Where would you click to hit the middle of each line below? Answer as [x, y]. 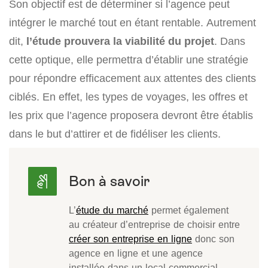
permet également [188, 210]
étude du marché [112, 210]
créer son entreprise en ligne [130, 239]
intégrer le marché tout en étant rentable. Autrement [133, 23]
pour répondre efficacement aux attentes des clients [133, 78]
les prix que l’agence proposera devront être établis [131, 115]
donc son [213, 239]
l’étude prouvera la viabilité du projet [120, 41]
